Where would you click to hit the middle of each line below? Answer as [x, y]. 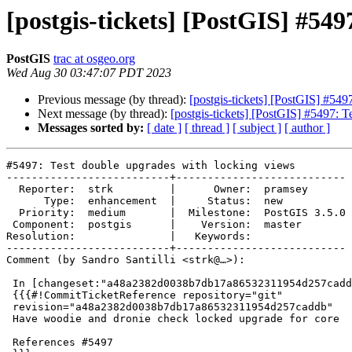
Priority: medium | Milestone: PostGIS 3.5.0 [13, 213]
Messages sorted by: [91, 128]
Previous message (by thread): [114, 100]
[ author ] [307, 128]
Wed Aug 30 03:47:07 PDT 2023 [89, 73]
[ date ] [164, 128]
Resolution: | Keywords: [129, 236]
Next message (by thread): [104, 114]
